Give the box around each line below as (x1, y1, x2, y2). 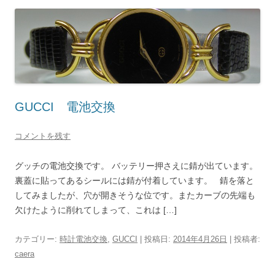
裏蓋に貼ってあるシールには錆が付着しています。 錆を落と (15, 175, 254, 185)
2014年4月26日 (173, 234, 227, 244)
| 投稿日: (137, 234, 173, 244)
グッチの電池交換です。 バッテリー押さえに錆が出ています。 (15, 160, 258, 171)
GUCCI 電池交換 (15, 99, 115, 114)
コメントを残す (15, 131, 71, 141)
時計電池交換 (60, 234, 107, 244)
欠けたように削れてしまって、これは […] (15, 204, 177, 215)
